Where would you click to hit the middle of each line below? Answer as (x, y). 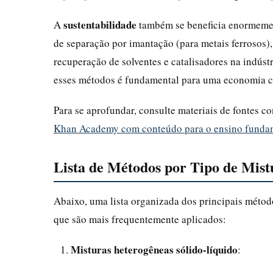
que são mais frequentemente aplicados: (140, 219)
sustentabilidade (100, 24)
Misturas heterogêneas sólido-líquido (154, 249)
